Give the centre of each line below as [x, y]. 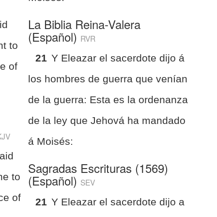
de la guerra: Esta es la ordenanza [108, 99]
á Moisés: [51, 141]
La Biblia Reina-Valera [85, 24]
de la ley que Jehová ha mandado [107, 120]
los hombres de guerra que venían [108, 78]
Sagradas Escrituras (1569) [98, 168]
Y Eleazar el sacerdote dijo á [118, 58]
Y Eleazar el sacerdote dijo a [118, 201]
